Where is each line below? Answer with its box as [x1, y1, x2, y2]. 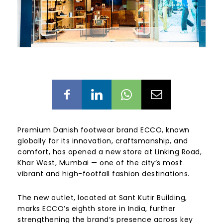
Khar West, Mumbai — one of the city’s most [17, 157, 182, 168]
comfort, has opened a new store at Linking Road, [17, 146, 202, 157]
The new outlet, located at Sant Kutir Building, [17, 192, 187, 203]
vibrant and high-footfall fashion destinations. [17, 168, 190, 179]
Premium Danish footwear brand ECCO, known [17, 124, 190, 135]
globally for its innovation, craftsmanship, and [17, 135, 188, 146]
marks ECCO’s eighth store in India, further [17, 203, 176, 214]
